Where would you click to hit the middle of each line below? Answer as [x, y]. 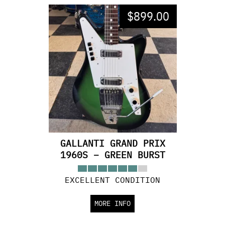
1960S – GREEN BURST [113, 155]
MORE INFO [113, 203]
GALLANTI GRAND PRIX [113, 143]
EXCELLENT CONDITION [113, 180]
